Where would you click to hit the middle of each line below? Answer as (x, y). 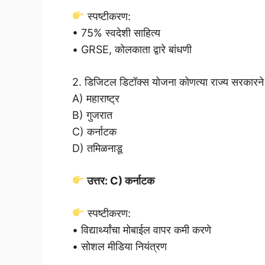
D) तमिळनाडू (97, 148)
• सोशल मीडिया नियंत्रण (119, 246)
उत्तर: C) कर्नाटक (119, 180)
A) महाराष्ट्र (96, 98)
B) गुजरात (92, 115)
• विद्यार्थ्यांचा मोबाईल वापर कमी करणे (142, 230)
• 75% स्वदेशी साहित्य (116, 33)
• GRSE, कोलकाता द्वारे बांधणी (132, 49)
